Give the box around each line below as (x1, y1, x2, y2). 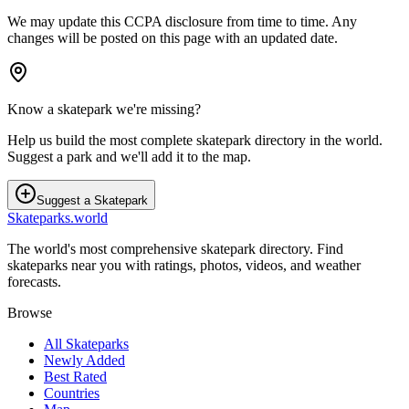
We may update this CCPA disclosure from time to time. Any (7, 14, 357, 30)
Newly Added (44, 352, 125, 369)
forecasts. (7, 274, 61, 290)
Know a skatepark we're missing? (7, 101, 201, 118)
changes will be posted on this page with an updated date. (7, 30, 338, 47)
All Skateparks (44, 336, 129, 352)
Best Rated (44, 369, 107, 385)
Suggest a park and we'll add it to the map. (7, 149, 251, 165)
